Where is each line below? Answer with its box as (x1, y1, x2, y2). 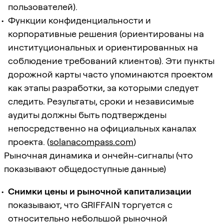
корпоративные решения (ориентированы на (8, 28, 204, 39)
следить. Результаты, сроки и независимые (8, 95, 194, 106)
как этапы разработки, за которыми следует (8, 82, 199, 93)
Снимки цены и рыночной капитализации (8, 185, 191, 196)
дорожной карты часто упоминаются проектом (8, 68, 213, 79)
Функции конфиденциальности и (8, 14, 151, 25)
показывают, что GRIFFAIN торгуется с (8, 199, 172, 210)
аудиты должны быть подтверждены (8, 109, 166, 120)
